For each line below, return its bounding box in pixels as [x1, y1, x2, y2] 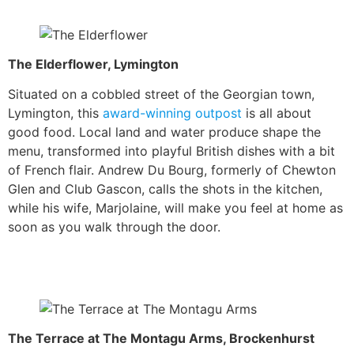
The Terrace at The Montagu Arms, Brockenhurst [8, 330, 314, 347]
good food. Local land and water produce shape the [8, 123, 321, 140]
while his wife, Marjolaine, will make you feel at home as [8, 199, 343, 216]
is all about [242, 104, 311, 121]
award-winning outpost [103, 104, 242, 121]
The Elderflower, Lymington [8, 55, 179, 72]
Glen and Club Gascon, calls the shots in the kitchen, [8, 180, 322, 197]
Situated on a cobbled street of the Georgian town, [8, 85, 314, 102]
